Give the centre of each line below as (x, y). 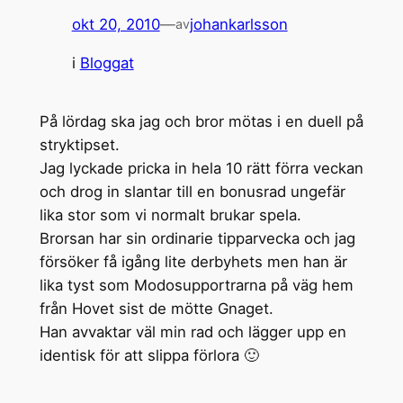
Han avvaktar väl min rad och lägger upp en (193, 332)
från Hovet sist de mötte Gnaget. (156, 309)
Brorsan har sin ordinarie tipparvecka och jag (197, 239)
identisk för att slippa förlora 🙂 (149, 356)
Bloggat (107, 63)
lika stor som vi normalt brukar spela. (170, 215)
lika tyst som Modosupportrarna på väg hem (196, 286)
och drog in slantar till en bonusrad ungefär (192, 192)
